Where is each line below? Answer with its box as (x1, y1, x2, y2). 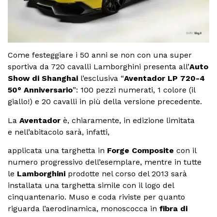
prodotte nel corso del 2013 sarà (65, 169, 187, 179)
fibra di (159, 204, 187, 214)
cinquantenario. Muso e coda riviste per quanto (8, 192, 185, 202)
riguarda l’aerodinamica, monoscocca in (8, 204, 159, 214)
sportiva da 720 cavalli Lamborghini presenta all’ (8, 62, 189, 72)
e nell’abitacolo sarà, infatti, (8, 127, 109, 137)
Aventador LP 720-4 (124, 74, 205, 83)
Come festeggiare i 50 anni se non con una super (8, 50, 192, 60)
